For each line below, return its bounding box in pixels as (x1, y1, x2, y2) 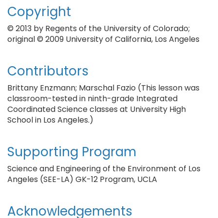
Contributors (7, 62, 89, 80)
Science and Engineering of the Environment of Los (7, 163, 200, 174)
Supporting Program (7, 143, 136, 161)
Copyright (7, 3, 71, 20)
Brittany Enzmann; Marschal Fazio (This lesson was (7, 82, 200, 93)
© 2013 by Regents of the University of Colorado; (7, 23, 190, 34)
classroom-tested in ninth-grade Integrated (7, 93, 178, 104)
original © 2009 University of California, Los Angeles (7, 34, 200, 45)
